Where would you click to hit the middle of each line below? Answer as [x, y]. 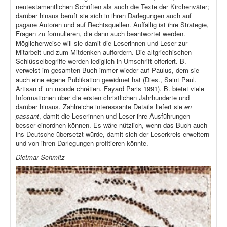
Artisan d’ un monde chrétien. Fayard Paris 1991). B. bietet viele [110, 89]
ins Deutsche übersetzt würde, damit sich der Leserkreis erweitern [112, 134]
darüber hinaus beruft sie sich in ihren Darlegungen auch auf [104, 16]
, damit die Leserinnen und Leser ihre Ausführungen [115, 116]
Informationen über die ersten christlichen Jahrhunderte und [103, 98]
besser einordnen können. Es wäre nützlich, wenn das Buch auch [111, 125]
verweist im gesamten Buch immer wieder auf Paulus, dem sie [107, 70]
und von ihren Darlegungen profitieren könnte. [82, 143]
